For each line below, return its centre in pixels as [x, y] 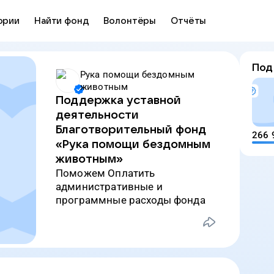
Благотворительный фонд [131, 130]
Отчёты [189, 21]
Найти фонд [61, 21]
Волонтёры [130, 21]
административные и [109, 187]
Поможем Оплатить [60, 173]
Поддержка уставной [118, 100]
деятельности [97, 115]
